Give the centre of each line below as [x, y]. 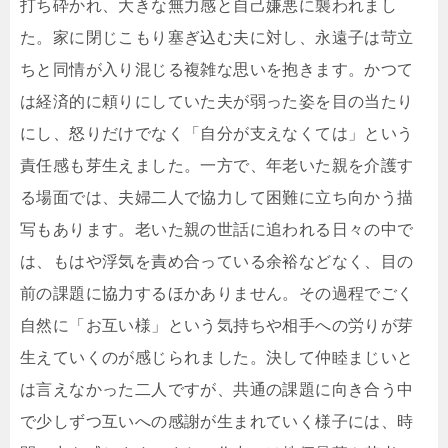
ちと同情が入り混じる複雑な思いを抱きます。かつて [217, 70]
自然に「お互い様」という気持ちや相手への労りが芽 [217, 326]
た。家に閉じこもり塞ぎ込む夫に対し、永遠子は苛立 [217, 38]
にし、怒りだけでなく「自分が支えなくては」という [217, 134]
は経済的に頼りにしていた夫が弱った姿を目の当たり [217, 102]
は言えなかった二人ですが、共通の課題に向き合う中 [217, 390]
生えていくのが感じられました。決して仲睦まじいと [217, 358]
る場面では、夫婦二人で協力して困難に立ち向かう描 [217, 198]
